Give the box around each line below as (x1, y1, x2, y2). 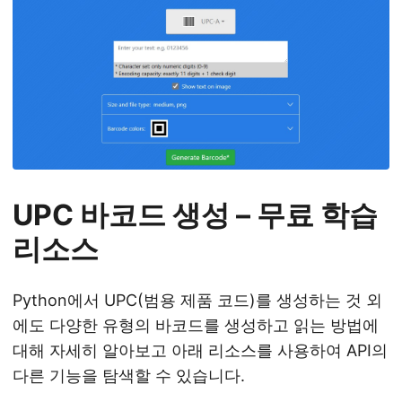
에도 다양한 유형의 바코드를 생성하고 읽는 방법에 (13, 315, 379, 335)
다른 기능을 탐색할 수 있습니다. (13, 365, 245, 385)
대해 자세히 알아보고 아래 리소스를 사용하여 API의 (13, 340, 388, 360)
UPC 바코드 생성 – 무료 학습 (13, 197, 378, 232)
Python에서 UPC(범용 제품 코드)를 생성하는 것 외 (13, 290, 382, 310)
